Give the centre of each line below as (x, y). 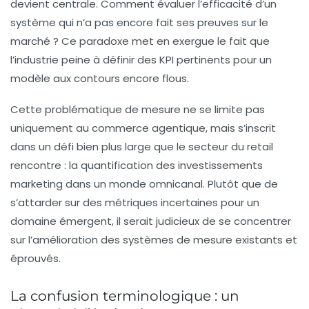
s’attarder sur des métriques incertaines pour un (135, 203)
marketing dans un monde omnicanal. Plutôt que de (144, 184)
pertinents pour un (223, 60)
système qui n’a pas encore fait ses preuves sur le (139, 23)
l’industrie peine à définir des (85, 60)
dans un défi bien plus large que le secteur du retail (142, 147)
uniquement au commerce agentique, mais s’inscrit (143, 128)
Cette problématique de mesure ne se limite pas (138, 110)
